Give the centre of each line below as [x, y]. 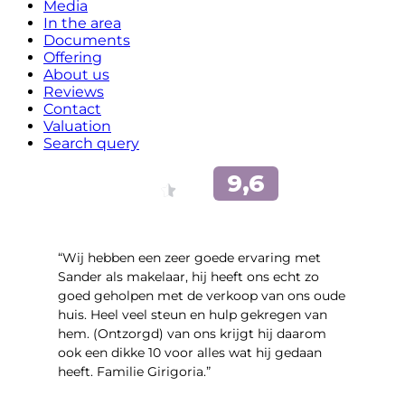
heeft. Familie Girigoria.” [134, 372]
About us [76, 75]
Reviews [74, 92]
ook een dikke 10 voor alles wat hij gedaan [190, 353]
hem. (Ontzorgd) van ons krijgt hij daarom [192, 334]
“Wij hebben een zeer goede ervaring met [189, 258]
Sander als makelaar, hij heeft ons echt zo [188, 277]
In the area [82, 24]
